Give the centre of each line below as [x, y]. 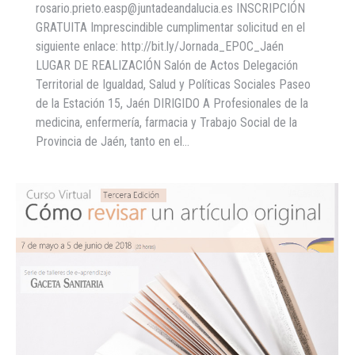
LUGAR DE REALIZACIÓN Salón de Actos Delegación [167, 65]
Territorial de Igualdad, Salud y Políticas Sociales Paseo [173, 84]
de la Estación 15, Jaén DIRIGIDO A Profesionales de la [172, 103]
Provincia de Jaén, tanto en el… [113, 141]
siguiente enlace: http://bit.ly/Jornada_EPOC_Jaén [160, 46]
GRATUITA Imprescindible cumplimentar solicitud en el [170, 27]
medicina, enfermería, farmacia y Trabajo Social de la [166, 122]
